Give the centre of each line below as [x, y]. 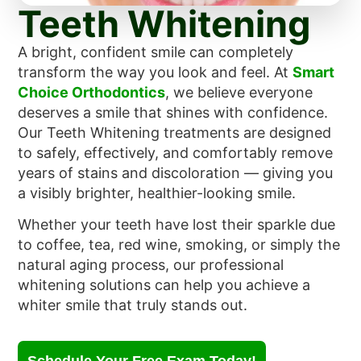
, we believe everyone [239, 92]
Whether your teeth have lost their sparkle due [177, 225]
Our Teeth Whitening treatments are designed [175, 133]
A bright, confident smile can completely [156, 52]
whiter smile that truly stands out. [133, 305]
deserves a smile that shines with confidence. [173, 112]
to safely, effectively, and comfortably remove [176, 153]
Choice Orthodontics [92, 92]
